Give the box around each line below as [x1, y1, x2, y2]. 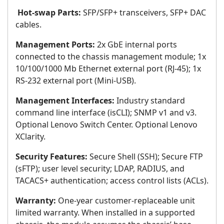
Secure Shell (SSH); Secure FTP [87, 151, 203, 162]
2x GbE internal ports [95, 39, 177, 50]
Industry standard [114, 95, 185, 106]
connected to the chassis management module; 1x [15, 51, 206, 62]
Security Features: [15, 151, 87, 162]
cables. [15, 19, 41, 30]
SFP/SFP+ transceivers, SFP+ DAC [81, 7, 206, 18]
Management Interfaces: [15, 95, 114, 106]
